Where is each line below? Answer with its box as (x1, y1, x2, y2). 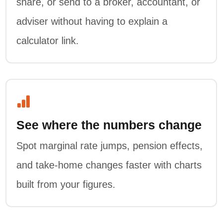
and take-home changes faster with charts (16, 160, 202, 171)
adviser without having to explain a (16, 15, 167, 27)
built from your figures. (16, 179, 115, 190)
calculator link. (16, 35, 79, 46)
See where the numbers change (16, 118, 202, 132)
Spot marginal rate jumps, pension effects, (16, 140, 203, 152)
